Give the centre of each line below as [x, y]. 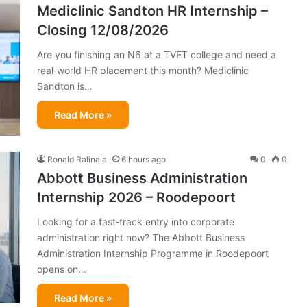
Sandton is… [65, 86]
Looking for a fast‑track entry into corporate [136, 221]
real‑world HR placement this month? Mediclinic [143, 70]
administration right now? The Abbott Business [141, 237]
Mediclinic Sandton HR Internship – [152, 11]
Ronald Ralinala [77, 159]
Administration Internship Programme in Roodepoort [153, 253]
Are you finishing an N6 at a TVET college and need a [157, 54]
